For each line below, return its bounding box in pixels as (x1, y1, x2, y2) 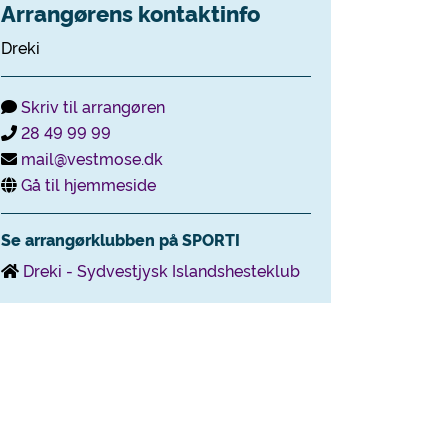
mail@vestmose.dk (21, 147, 163, 169)
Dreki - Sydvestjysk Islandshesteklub (23, 259, 300, 281)
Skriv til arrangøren (21, 95, 165, 117)
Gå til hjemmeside (21, 173, 156, 195)
